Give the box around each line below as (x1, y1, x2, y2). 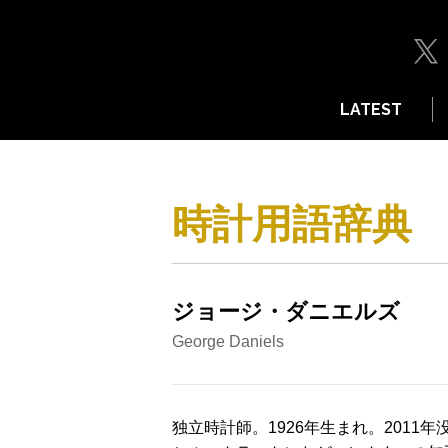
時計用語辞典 (172, 202, 412, 246)
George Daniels (172, 333, 284, 350)
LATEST (340, 100, 402, 119)
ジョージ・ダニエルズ (172, 299, 400, 324)
